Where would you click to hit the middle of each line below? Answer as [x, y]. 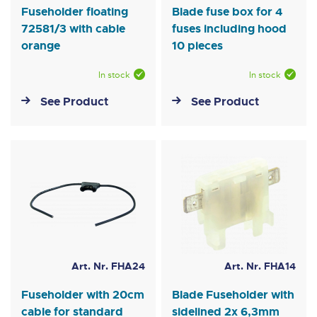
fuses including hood [230, 29]
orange [41, 46]
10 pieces [198, 46]
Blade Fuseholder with [234, 295]
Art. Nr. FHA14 [260, 266]
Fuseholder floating [75, 12]
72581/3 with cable [73, 29]
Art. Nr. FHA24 [108, 266]
